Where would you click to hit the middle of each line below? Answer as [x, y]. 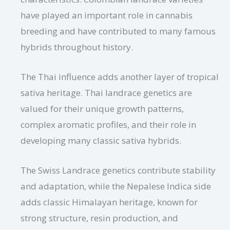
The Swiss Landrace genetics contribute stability [118, 170]
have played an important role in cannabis [107, 15]
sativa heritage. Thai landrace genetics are [106, 92]
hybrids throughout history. [77, 47]
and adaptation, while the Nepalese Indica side [116, 186]
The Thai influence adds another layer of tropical [120, 76]
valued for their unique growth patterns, [102, 108]
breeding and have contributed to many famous [118, 31]
